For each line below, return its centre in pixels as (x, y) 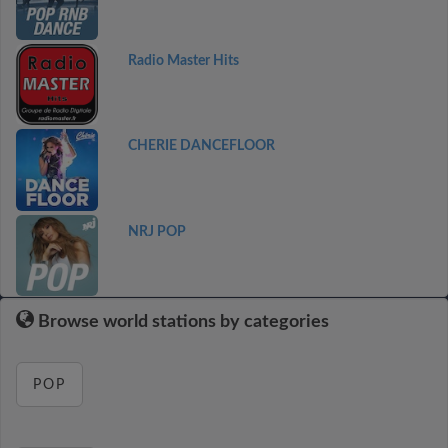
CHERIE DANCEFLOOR (201, 146)
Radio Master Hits (183, 60)
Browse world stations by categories (181, 322)
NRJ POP (156, 231)
